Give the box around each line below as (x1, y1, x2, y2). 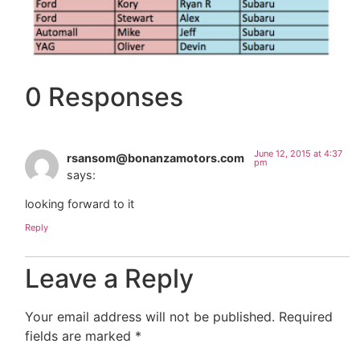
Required (279, 308, 333, 325)
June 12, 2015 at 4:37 (254, 148, 343, 160)
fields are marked (25, 327, 136, 344)
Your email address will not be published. (25, 308, 276, 325)
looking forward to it (25, 196, 135, 211)
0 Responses (25, 81, 184, 113)
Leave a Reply (25, 262, 194, 294)
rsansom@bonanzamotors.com (67, 151, 245, 166)
